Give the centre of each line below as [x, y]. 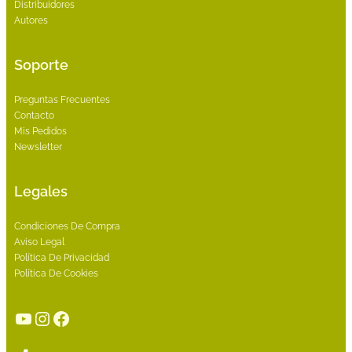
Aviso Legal [39, 242]
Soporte [41, 64]
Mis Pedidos [40, 131]
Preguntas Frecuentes [62, 99]
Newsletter [38, 147]
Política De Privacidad [62, 257]
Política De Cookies [56, 273]
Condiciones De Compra [67, 226]
